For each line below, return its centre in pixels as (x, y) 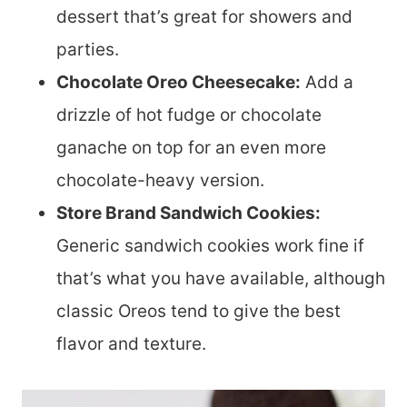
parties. (88, 50)
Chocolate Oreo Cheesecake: (179, 83)
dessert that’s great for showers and (204, 17)
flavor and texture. (131, 344)
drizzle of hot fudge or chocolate (189, 115)
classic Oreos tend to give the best (199, 312)
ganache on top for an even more (191, 148)
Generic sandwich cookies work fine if (210, 246)
